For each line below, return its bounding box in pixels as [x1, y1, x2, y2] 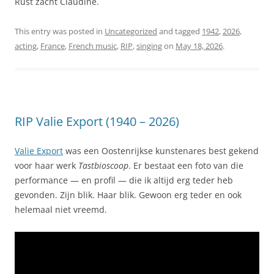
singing [136, 40, 162, 51]
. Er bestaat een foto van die [128, 159, 243, 171]
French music [68, 40, 117, 51]
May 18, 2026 [176, 40, 223, 51]
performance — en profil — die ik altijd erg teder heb [15, 174, 233, 186]
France [40, 40, 65, 51]
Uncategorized [105, 25, 157, 37]
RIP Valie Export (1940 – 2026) [15, 113, 179, 130]
